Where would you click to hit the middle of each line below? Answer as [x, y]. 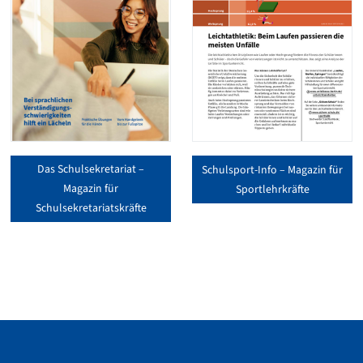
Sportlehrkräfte [272, 189]
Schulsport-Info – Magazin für [272, 170]
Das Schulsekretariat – [91, 169]
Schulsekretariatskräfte [91, 208]
